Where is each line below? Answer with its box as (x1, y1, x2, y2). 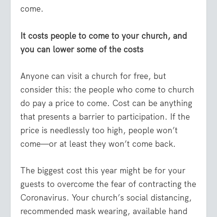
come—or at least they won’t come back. (20, 138, 176, 149)
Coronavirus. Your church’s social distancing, (20, 192, 192, 203)
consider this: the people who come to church (20, 84, 195, 95)
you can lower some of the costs (20, 44, 144, 55)
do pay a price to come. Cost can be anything (20, 97, 193, 108)
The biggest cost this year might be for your (20, 165, 186, 176)
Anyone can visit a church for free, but (20, 70, 167, 81)
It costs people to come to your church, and (20, 30, 187, 41)
